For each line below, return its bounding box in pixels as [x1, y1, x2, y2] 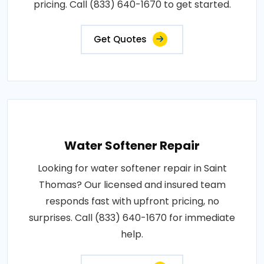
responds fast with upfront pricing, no [45, 194, 219, 208]
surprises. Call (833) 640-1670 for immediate [29, 210, 235, 225]
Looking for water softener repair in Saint [37, 161, 227, 175]
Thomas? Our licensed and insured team [38, 177, 226, 192]
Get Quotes [94, 32, 147, 45]
